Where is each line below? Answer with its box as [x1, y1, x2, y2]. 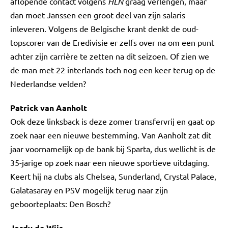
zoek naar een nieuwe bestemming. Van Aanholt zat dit [10, 130, 211, 140]
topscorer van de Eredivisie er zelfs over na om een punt [10, 37, 214, 47]
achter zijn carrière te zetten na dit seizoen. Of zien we [10, 51, 209, 61]
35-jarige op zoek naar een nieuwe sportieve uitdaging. [10, 157, 209, 167]
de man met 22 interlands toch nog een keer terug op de [10, 65, 215, 75]
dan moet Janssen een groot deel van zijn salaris [10, 10, 185, 20]
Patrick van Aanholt [10, 102, 87, 113]
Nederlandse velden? [10, 78, 86, 89]
